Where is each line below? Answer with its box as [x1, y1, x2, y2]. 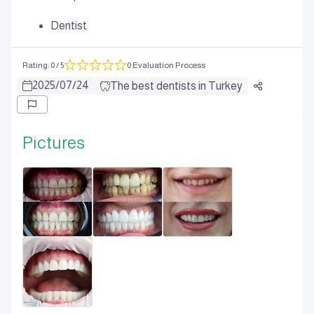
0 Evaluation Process [127, 60, 205, 70]
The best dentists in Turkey [110, 80, 243, 92]
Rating [22, 60, 48, 70]
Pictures [22, 133, 85, 152]
